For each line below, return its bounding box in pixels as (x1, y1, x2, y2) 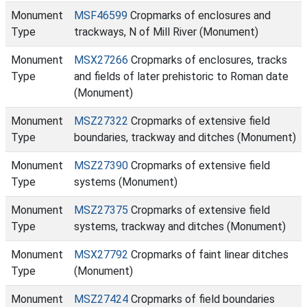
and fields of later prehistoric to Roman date (74, 70, 288, 83)
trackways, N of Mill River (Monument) (74, 25, 258, 38)
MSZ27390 (74, 159, 128, 172)
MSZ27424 (74, 293, 128, 306)
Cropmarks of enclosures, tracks (128, 53, 287, 66)
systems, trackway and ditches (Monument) (74, 220, 286, 233)
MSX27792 (74, 248, 128, 261)
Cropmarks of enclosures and (127, 9, 271, 22)
